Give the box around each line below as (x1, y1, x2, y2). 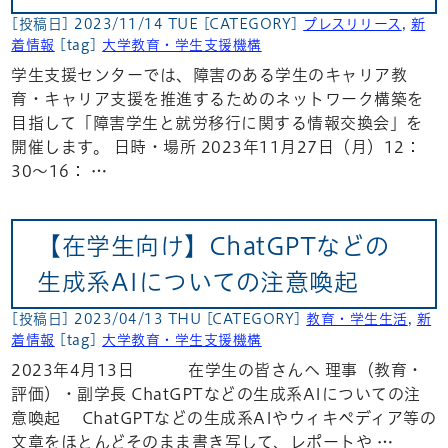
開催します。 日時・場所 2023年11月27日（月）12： (11, 138, 422, 155)
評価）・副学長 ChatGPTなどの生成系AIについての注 (11, 386, 421, 403)
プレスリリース (303, 16, 402, 31)
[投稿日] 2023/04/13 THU (11, 312, 206, 327)
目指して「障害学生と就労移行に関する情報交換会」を (11, 114, 423, 131)
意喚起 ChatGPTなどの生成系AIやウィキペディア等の (11, 410, 437, 427)
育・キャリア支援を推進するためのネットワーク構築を (11, 90, 424, 107)
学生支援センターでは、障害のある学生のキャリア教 (11, 66, 408, 83)
